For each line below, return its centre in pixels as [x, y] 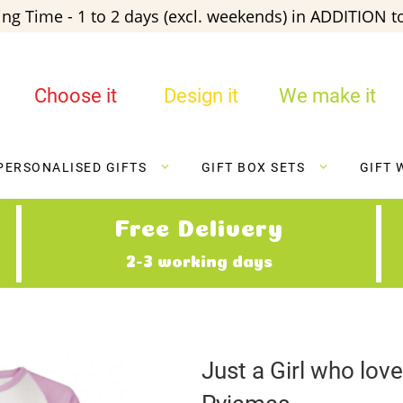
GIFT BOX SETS [253, 168]
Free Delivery [199, 225]
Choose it [75, 96]
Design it [201, 96]
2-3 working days [199, 260]
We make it [327, 96]
